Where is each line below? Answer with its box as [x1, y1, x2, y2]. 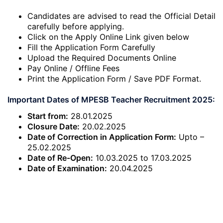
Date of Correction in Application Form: [27, 132, 176, 142]
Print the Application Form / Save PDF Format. [27, 74, 201, 84]
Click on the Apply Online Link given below [27, 32, 189, 42]
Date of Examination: [27, 163, 107, 173]
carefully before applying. [27, 21, 124, 31]
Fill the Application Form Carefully [27, 42, 155, 52]
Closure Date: [27, 121, 80, 131]
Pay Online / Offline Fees [27, 63, 119, 73]
